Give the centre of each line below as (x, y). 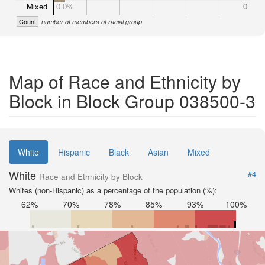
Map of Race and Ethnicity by (125, 81)
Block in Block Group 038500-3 (132, 101)
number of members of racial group (92, 22)
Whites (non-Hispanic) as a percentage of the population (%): (113, 190)
